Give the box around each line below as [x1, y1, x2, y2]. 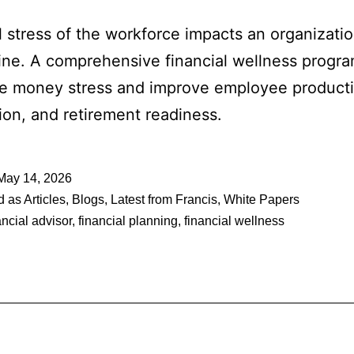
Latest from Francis [111, 193, 217, 206]
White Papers [224, 193, 299, 206]
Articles [24, 193, 66, 206]
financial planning [78, 214, 178, 228]
